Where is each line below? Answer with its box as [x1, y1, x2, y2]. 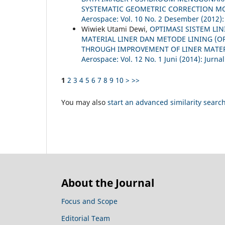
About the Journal [61, 175, 154, 190]
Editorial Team [61, 213, 110, 223]
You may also [61, 97, 107, 107]
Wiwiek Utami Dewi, [81, 24, 150, 34]
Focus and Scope [61, 196, 118, 206]
